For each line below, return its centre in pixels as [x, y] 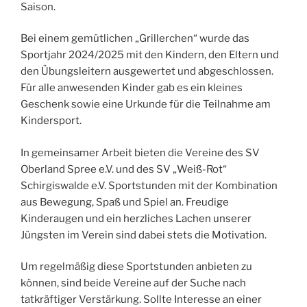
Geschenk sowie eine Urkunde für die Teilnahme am [146, 105]
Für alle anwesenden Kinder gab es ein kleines [132, 88]
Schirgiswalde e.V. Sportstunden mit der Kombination [149, 185]
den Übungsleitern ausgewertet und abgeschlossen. [147, 72]
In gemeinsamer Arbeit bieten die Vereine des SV [140, 152]
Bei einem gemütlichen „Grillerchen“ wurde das [135, 39]
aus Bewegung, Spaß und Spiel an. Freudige [125, 202]
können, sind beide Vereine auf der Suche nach [133, 283]
